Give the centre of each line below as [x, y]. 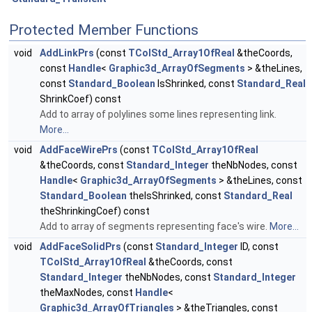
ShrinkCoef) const [80, 99]
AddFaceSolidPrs [80, 247]
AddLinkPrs [67, 53]
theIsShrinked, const [175, 196]
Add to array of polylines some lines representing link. [158, 115]
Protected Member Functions [104, 30]
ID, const [258, 247]
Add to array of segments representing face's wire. [155, 227]
